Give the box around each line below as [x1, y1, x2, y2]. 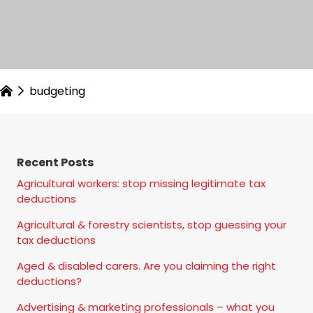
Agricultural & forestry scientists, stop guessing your [17, 217, 286, 232]
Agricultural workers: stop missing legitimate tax [17, 175, 265, 191]
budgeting [29, 82, 85, 99]
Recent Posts [17, 154, 94, 170]
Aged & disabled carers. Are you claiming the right [17, 258, 276, 273]
